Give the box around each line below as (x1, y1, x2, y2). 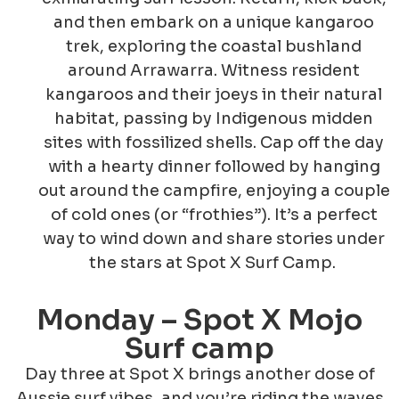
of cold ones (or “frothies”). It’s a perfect (50, 204, 378, 224)
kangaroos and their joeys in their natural (45, 84, 382, 104)
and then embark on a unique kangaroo (53, 12, 374, 32)
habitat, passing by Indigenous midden (54, 108, 373, 128)
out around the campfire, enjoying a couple (37, 180, 390, 200)
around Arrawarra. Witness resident (68, 60, 360, 80)
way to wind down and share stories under (43, 228, 385, 248)
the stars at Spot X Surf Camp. (88, 252, 339, 273)
